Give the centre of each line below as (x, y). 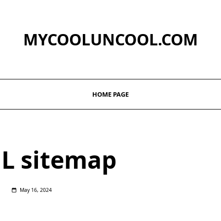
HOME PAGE (110, 94)
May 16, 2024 (36, 190)
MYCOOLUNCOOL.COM (110, 39)
